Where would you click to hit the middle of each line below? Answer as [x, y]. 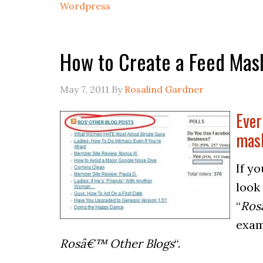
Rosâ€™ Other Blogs [117, 243]
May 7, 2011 [85, 89]
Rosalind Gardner [164, 89]
